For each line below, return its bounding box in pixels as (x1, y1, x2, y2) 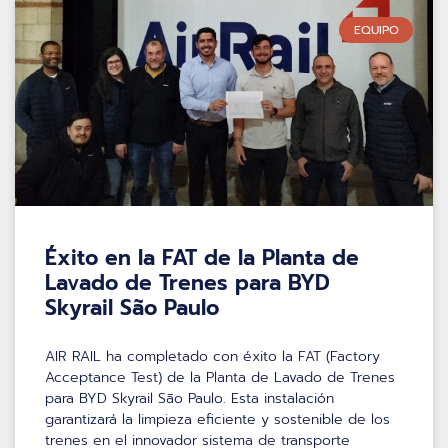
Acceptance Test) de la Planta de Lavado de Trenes (45, 366, 395, 388)
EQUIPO (353, 20, 399, 39)
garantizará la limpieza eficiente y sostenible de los (45, 408, 390, 430)
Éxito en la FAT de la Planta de (45, 241, 359, 274)
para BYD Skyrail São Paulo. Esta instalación (45, 387, 334, 409)
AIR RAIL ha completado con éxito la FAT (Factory (45, 345, 380, 367)
